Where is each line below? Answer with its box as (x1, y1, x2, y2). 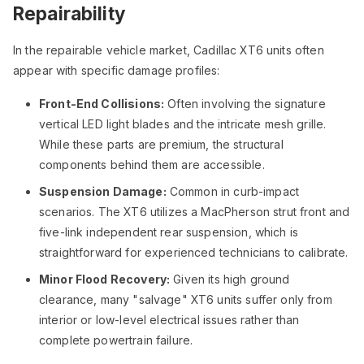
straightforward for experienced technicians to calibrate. (39, 245, 349, 259)
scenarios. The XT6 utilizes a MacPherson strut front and (39, 205, 350, 219)
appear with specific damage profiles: (13, 63, 220, 77)
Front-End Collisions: (39, 97, 165, 110)
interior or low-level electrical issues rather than (39, 313, 300, 327)
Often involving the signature (164, 97, 326, 110)
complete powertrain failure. (39, 333, 193, 347)
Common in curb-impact (166, 184, 300, 198)
